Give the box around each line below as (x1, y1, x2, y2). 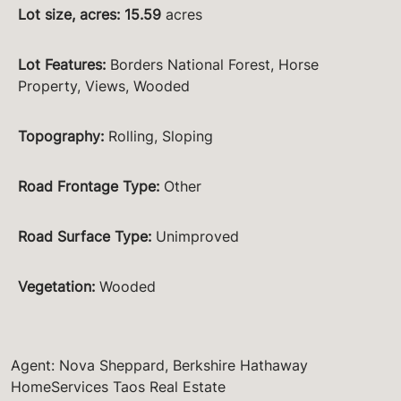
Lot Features (18, 55, 102, 73)
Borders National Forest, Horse (110, 55, 319, 73)
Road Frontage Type (18, 176, 156, 195)
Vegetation (18, 277, 91, 295)
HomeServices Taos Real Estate (11, 377, 226, 396)
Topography (18, 126, 100, 145)
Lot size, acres (18, 4, 116, 23)
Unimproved (156, 226, 239, 245)
